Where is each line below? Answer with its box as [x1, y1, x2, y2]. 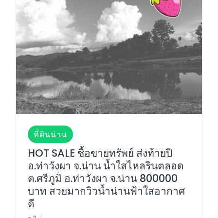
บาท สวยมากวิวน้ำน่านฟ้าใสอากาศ [28, 184, 185, 199]
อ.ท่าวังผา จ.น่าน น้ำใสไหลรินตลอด [28, 159, 184, 173]
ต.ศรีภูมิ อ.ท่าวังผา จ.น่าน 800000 [28, 171, 178, 186]
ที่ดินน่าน [34, 129, 67, 140]
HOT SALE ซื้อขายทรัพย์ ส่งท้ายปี [28, 146, 172, 161]
